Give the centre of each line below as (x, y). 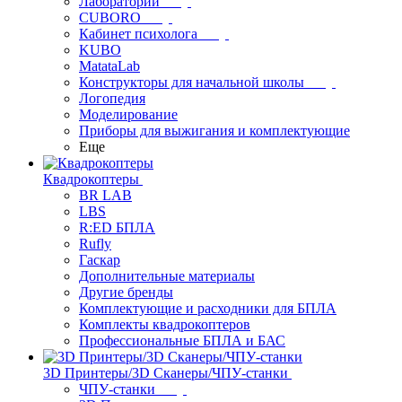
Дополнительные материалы (167, 276)
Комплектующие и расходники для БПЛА (208, 308)
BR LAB (105, 195)
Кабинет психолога (138, 34)
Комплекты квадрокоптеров (165, 324)
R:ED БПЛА (117, 227)
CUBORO (110, 17)
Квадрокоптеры (91, 179)
